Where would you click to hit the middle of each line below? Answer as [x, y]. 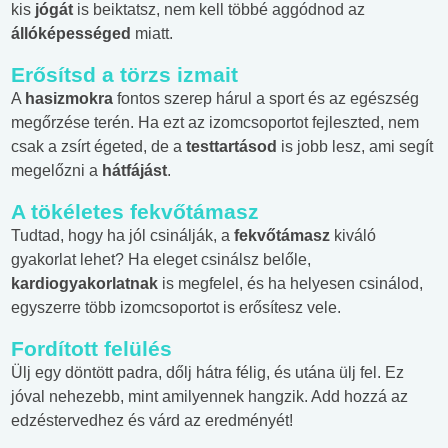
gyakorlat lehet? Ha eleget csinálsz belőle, [161, 260]
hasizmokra [71, 99]
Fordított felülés [91, 349]
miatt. [154, 34]
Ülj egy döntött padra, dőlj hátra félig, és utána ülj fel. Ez [207, 373]
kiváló [355, 236]
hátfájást [134, 171]
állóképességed [73, 34]
